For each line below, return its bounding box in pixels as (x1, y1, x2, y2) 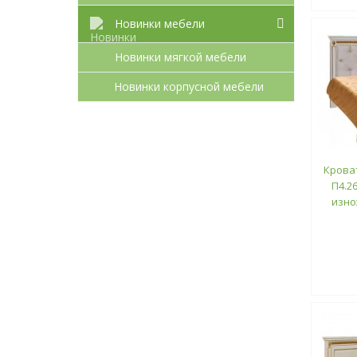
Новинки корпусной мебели (114, 78, 264, 94)
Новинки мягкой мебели (115, 49, 246, 65)
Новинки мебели (115, 15, 205, 31)
